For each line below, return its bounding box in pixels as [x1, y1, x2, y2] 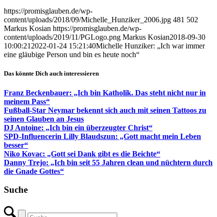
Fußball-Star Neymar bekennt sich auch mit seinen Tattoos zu [4, 106, 206, 114]
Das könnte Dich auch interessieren [4, 70, 99, 77]
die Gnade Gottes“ [4, 167, 64, 175]
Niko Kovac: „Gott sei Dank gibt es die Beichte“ [4, 149, 160, 158]
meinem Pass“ [4, 97, 50, 106]
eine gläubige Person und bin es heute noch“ [4, 50, 139, 59]
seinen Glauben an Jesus [4, 114, 84, 123]
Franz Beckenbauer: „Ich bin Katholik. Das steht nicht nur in [4, 88, 206, 97]
